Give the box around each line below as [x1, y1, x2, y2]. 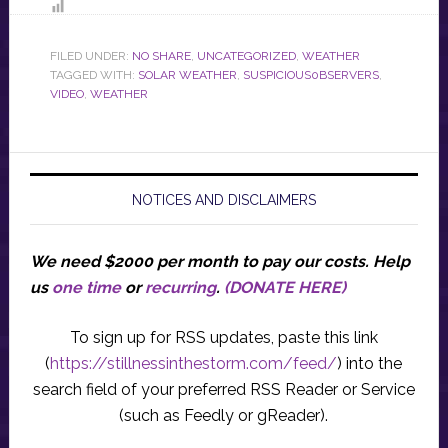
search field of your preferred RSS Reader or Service [32, 380, 415, 399]
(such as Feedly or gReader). [119, 406, 329, 425]
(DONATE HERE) [223, 278, 346, 297]
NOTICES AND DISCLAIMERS [131, 192, 316, 208]
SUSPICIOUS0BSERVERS [242, 68, 379, 82]
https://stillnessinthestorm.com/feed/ [50, 354, 338, 373]
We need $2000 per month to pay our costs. [29, 252, 373, 271]
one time [51, 278, 121, 297]
